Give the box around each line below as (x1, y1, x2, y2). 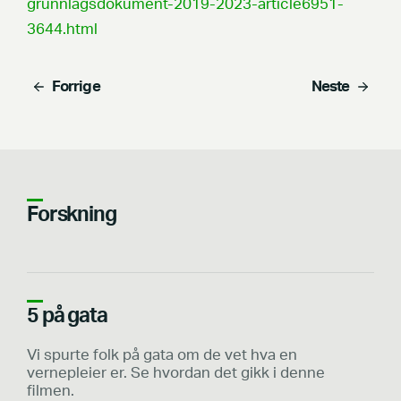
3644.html (27, 22, 98, 38)
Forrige (51, 80, 100, 95)
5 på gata (27, 306, 107, 327)
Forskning (27, 205, 116, 226)
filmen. (27, 384, 74, 399)
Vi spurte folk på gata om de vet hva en (27, 348, 297, 363)
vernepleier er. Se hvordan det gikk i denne (27, 366, 325, 381)
